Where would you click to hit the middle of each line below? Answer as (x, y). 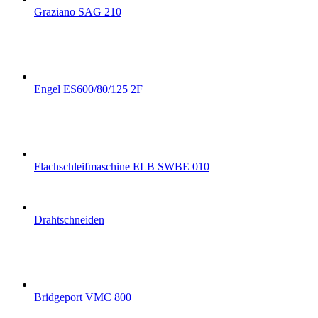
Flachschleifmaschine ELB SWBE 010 (122, 167)
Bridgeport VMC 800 (83, 297)
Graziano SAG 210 (78, 12)
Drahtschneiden (69, 220)
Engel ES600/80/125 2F (88, 89)
